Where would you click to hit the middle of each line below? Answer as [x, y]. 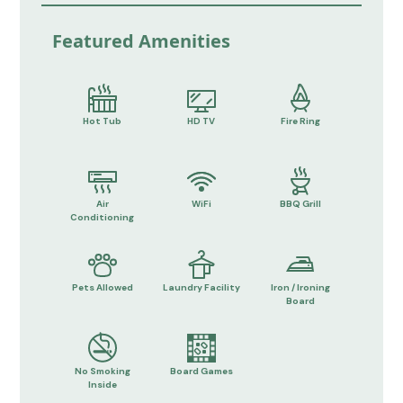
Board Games [201, 372]
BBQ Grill [301, 204]
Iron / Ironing [301, 288]
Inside [102, 385]
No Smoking [102, 372]
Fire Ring [301, 121]
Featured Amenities [142, 40]
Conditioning [103, 218]
